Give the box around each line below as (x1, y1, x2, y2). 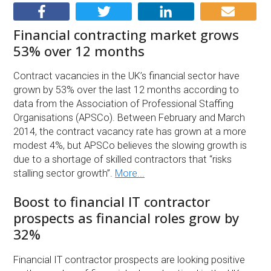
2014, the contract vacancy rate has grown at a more (13, 126, 247, 138)
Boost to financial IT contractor (13, 192, 211, 211)
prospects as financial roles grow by (13, 209, 240, 227)
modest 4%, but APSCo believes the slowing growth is (13, 140, 247, 152)
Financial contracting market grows (13, 25, 240, 44)
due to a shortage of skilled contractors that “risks (13, 154, 232, 166)
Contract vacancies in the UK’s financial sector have (13, 70, 240, 82)
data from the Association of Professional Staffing (13, 98, 234, 110)
